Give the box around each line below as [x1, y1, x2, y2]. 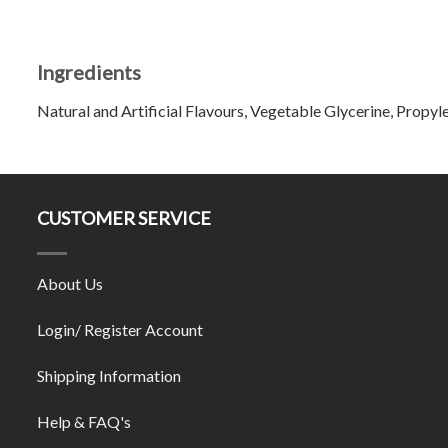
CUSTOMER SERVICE [37, 206, 211, 229]
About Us [37, 274, 103, 294]
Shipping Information [37, 366, 181, 386]
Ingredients [37, 59, 141, 84]
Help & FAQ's [37, 411, 131, 431]
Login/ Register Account [37, 320, 203, 340]
